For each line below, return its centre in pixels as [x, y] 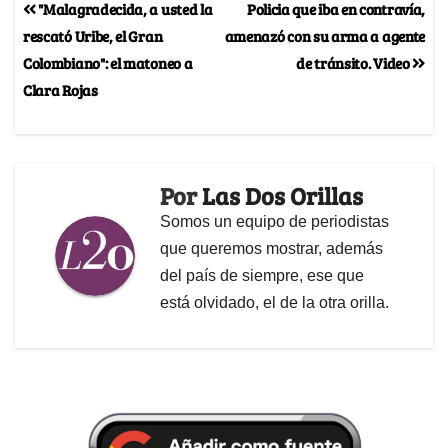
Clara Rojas [60, 89]
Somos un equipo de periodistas [274, 221]
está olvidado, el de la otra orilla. [274, 302]
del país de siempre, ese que [262, 275]
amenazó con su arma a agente [324, 35]
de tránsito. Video [354, 62]
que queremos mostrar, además [271, 248]
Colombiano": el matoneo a [108, 62]
